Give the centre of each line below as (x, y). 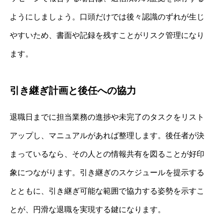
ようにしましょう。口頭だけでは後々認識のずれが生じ (107, 17)
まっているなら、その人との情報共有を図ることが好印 (107, 154)
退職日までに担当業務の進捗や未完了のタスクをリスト (107, 117)
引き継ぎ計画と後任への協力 (73, 90)
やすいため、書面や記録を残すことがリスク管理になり (107, 35)
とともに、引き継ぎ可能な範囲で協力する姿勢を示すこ (107, 191)
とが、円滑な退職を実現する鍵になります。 (88, 209)
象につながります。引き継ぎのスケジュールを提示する (107, 172)
